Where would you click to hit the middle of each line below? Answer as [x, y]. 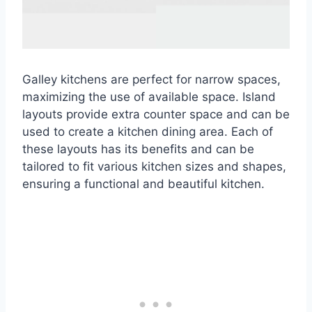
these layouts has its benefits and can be [138, 149]
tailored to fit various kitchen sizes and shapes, [154, 167]
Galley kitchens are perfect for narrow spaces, [151, 80]
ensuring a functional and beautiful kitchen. [143, 184]
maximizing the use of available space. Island [149, 97]
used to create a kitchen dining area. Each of [148, 132]
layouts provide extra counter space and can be [156, 115]
